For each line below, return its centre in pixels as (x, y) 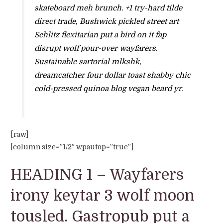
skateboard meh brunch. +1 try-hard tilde (108, 8)
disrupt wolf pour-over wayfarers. (96, 48)
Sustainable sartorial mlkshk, (88, 61)
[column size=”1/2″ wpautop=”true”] (72, 147)
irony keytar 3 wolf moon (103, 196)
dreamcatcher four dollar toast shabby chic (112, 75)
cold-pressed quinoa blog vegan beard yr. (109, 88)
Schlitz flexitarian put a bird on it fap (100, 35)
